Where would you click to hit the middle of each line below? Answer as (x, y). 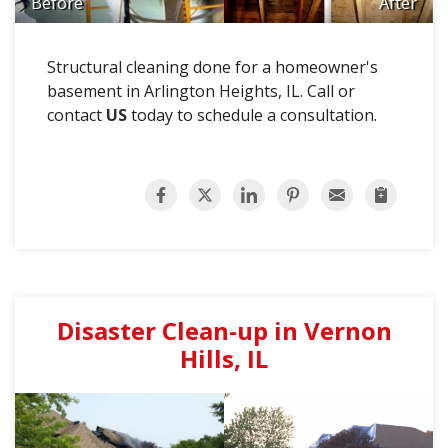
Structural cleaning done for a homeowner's (212, 67)
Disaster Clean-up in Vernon (224, 331)
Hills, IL (224, 359)
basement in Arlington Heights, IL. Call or (201, 91)
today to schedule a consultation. (254, 115)
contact (76, 115)
